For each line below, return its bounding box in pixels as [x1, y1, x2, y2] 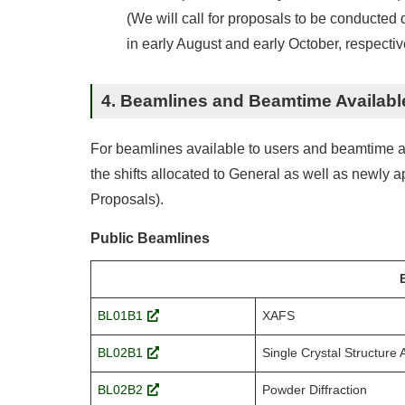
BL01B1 [97, 309, 143, 323]
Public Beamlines [90, 231, 210, 246]
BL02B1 [97, 346, 143, 360]
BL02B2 [97, 383, 143, 397]
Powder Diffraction [261, 383, 367, 397]
